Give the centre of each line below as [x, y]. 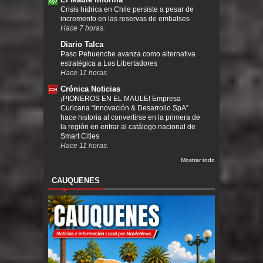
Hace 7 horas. [83, 28]
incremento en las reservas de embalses [125, 19]
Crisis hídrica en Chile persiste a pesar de [127, 10]
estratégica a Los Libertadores [109, 64]
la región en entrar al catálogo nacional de [128, 127]
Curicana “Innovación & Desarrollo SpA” [124, 108]
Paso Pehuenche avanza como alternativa [128, 54]
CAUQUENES [76, 181]
